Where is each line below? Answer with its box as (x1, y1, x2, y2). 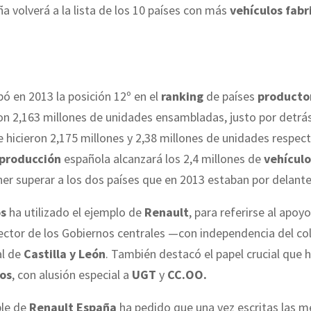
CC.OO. (167, 267, 207, 283)
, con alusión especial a (12, 267, 132, 283)
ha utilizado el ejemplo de (6, 204, 144, 221)
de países (203, 88, 258, 105)
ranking (161, 88, 203, 105)
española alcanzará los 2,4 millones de (61, 151, 264, 167)
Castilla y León (24, 246, 106, 262)
